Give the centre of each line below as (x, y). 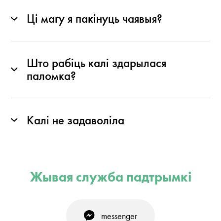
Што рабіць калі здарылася (96, 63)
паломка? (51, 76)
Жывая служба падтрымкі (110, 177)
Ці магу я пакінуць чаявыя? (94, 19)
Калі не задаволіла (75, 120)
